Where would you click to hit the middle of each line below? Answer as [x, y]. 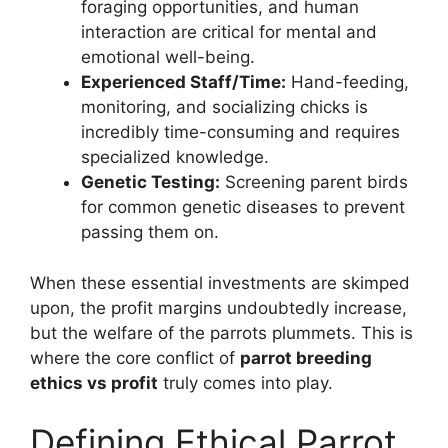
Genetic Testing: [150, 182]
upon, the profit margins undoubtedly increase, [218, 307]
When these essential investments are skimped [220, 282]
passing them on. [150, 232]
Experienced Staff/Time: [183, 82]
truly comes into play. [245, 382]
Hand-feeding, [347, 82]
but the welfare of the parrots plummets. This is [221, 332]
